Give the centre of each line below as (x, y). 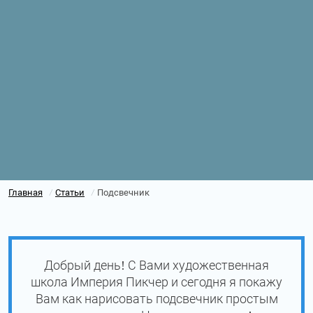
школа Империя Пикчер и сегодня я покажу (156, 282)
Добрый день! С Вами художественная (156, 265)
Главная (26, 192)
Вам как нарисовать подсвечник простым (156, 298)
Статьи (70, 192)
